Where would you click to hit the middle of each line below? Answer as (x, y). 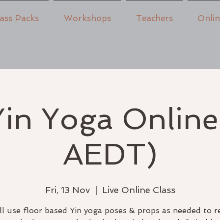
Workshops (87, 18)
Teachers (154, 18)
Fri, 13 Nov (67, 190)
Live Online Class (138, 190)
